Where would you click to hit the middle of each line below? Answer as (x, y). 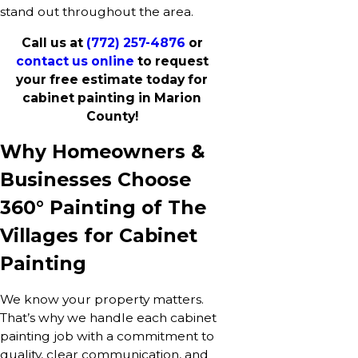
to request (171, 61)
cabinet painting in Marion (112, 97)
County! (112, 116)
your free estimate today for (112, 79)
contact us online (75, 61)
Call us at (54, 42)
